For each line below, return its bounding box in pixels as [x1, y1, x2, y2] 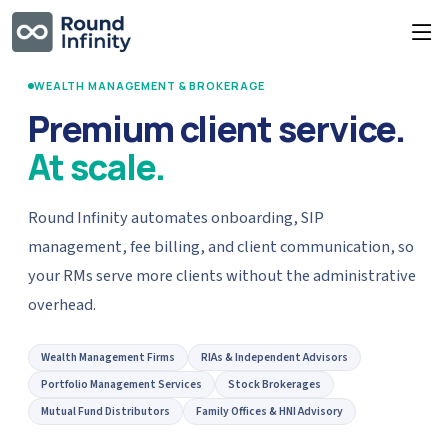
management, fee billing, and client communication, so [28, 235, 414, 259]
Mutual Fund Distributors [41, 403, 170, 420]
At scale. [28, 142, 165, 191]
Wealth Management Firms [41, 349, 175, 366]
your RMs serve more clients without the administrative [28, 264, 416, 288]
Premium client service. [28, 104, 405, 153]
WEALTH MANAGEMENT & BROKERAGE [34, 78, 266, 93]
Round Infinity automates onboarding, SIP [28, 206, 324, 230]
